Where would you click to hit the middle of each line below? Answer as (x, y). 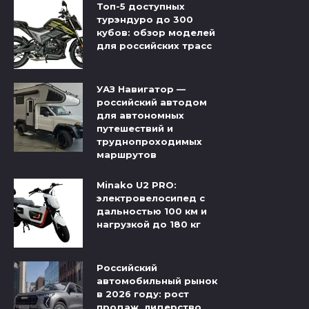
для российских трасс (154, 46)
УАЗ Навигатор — (141, 89)
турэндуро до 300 (145, 20)
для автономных (140, 116)
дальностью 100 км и (152, 211)
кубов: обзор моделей (156, 33)
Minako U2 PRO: (137, 185)
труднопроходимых (149, 142)
